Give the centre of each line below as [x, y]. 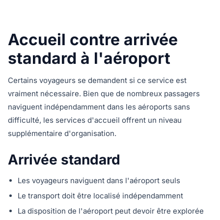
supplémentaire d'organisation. [62, 133]
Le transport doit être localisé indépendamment [100, 196]
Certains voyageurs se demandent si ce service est [97, 80]
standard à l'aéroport [89, 58]
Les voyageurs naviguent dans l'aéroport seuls [99, 180]
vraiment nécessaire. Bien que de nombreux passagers [104, 94]
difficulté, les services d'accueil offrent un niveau [95, 120]
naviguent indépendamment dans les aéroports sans [99, 107]
